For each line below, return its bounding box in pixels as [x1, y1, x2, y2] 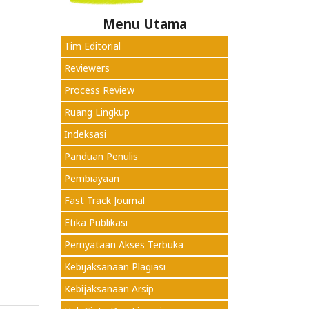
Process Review [64, 83, 134, 97]
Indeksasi [64, 128, 106, 141]
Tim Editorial [64, 39, 121, 52]
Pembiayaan [64, 172, 119, 185]
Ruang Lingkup [64, 106, 130, 119]
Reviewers [64, 61, 110, 74]
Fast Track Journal [64, 194, 145, 207]
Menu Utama [102, 15, 187, 32]
